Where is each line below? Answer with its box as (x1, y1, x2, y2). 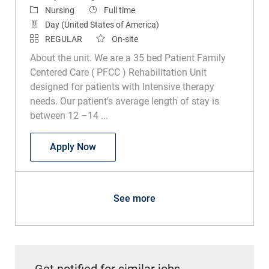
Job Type (88, 4, 122, 14)
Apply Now (49, 141, 96, 153)
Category (29, 4, 64, 14)
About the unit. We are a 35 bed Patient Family (29, 52, 226, 64)
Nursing (44, 5, 74, 15)
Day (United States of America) (44, 19, 159, 29)
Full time (103, 5, 135, 15)
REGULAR (44, 34, 82, 44)
